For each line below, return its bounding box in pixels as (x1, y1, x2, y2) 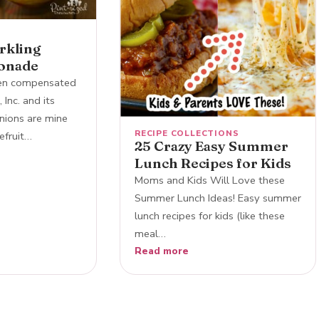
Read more (135, 244, 189, 258)
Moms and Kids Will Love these (135, 172, 285, 187)
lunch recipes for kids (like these (135, 208, 285, 223)
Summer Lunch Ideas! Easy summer (135, 190, 301, 205)
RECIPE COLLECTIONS (135, 127, 239, 139)
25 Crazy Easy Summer (135, 137, 288, 155)
